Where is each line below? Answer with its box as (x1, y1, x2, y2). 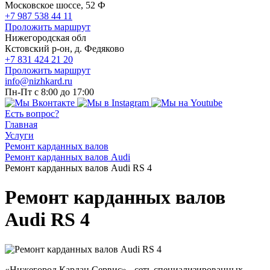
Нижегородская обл (5, 33, 86, 43)
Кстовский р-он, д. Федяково (5, 43, 124, 54)
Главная (5, 119, 37, 130)
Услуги (5, 130, 34, 140)
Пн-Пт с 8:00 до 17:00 (5, 87, 94, 97)
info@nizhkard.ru (5, 76, 72, 86)
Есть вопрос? (5, 108, 59, 119)
